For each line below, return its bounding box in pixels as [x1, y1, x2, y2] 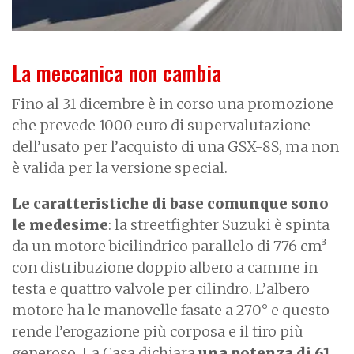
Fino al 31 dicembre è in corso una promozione [12, 94, 333, 113]
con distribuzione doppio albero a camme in [12, 258, 318, 277]
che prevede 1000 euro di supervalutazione [12, 115, 311, 134]
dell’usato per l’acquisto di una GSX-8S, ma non [12, 137, 339, 156]
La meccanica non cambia [12, 56, 221, 88]
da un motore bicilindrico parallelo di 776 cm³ [12, 236, 327, 255]
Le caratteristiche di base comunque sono [12, 194, 329, 213]
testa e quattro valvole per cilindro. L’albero [12, 279, 310, 298]
